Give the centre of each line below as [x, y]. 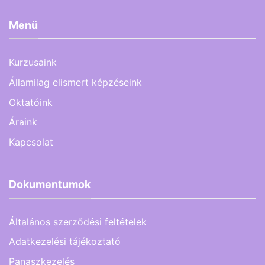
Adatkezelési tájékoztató [65, 242]
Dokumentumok [50, 185]
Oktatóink [31, 102]
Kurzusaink [33, 62]
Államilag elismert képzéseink [75, 82]
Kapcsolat [31, 142]
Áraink [23, 122]
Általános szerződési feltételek [78, 222]
